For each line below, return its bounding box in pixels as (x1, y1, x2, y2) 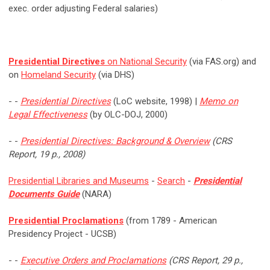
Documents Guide (8, 189, 80, 200)
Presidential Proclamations (8, 215, 124, 227)
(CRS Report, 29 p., (166, 255, 243, 266)
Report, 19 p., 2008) (8, 149, 85, 160)
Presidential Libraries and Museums (8, 175, 149, 187)
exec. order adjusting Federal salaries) (8, 3, 158, 14)
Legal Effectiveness (8, 109, 87, 121)
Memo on (199, 96, 238, 107)
